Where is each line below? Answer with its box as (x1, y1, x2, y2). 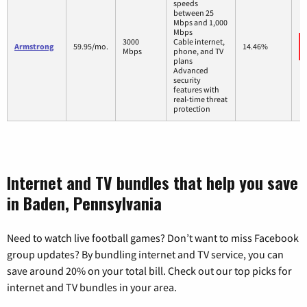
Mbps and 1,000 (173, 16, 228, 27)
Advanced (173, 64, 208, 75)
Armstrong (14, 40, 53, 51)
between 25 (173, 7, 214, 18)
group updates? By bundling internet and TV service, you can (7, 247, 284, 261)
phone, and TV (173, 45, 223, 56)
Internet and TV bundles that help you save (7, 169, 298, 195)
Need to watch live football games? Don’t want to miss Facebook (7, 230, 299, 245)
